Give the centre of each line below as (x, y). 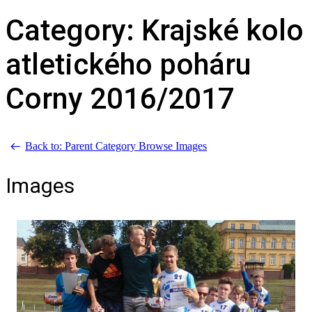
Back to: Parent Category (80, 146)
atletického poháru (128, 65)
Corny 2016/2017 (120, 99)
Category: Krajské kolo (155, 31)
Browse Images (173, 146)
